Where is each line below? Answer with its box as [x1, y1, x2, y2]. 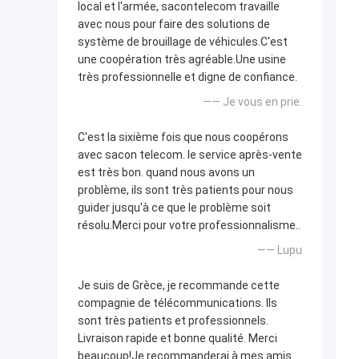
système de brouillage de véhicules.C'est [78, 35, 288, 49]
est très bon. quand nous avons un [78, 166, 255, 179]
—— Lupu [257, 244, 302, 257]
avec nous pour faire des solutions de [78, 18, 270, 31]
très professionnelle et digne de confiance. [78, 71, 297, 84]
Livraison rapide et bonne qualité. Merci [78, 332, 277, 345]
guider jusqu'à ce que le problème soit [78, 201, 271, 215]
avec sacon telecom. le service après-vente [78, 148, 302, 162]
